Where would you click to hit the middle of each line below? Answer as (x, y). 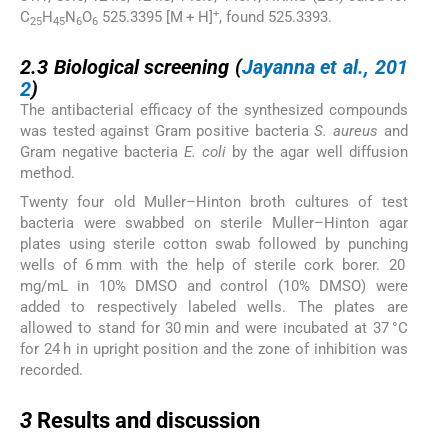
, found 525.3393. (275, 17)
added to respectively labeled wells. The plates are (214, 306)
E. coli (205, 152)
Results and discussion (148, 420)
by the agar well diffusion (317, 152)
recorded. (51, 369)
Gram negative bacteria (102, 152)
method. (47, 173)
